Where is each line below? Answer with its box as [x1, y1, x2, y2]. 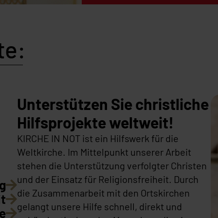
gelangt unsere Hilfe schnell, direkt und [17, 200, 182, 212]
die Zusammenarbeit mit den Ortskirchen [17, 186, 190, 199]
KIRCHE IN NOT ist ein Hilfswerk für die [17, 132, 179, 144]
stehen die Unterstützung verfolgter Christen [17, 159, 207, 171]
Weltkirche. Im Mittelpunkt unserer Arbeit [17, 145, 192, 158]
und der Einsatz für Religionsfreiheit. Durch [17, 173, 199, 185]
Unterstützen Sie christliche [17, 94, 209, 113]
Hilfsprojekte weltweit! [17, 112, 174, 131]
